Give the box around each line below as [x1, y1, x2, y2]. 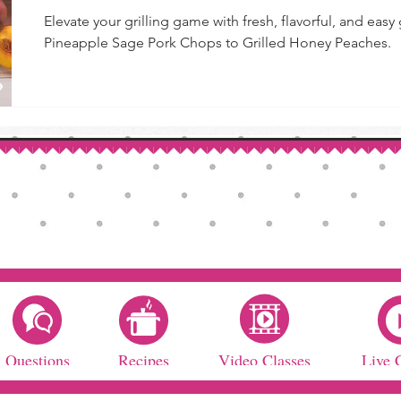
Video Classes [218, 348, 311, 371]
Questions [4, 348, 70, 371]
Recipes [117, 348, 169, 371]
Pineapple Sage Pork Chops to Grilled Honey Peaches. [44, 33, 391, 51]
